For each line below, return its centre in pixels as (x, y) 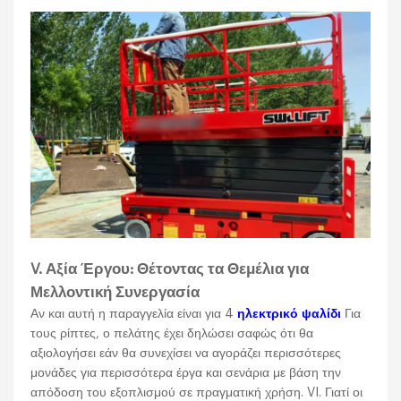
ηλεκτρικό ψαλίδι (288, 314)
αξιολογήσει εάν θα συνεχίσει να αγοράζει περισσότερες (186, 354)
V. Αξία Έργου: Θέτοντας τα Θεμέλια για (170, 269)
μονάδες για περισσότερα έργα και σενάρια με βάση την (186, 373)
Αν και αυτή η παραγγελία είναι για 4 (132, 314)
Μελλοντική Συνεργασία (115, 293)
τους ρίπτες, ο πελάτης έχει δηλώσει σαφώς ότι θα (172, 334)
